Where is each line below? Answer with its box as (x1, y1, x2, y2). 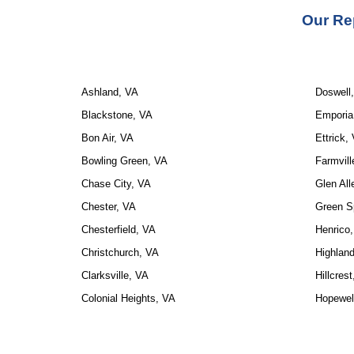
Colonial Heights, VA (81, 292, 175, 304)
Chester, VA (81, 201, 136, 213)
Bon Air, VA (81, 132, 134, 144)
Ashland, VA (81, 86, 138, 98)
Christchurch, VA (81, 247, 159, 258)
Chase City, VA (81, 178, 151, 190)
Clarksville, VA (81, 269, 149, 281)
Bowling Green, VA (81, 155, 168, 167)
